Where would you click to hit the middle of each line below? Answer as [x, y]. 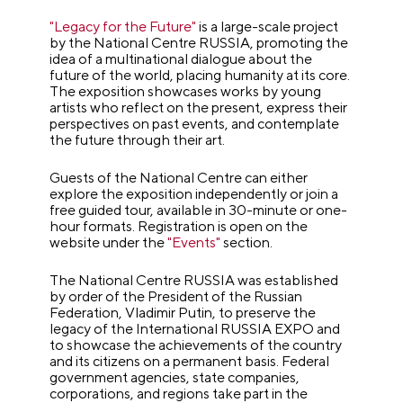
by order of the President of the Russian [176, 297]
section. [247, 243]
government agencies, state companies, [175, 378]
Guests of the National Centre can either [179, 178]
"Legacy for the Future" [123, 27]
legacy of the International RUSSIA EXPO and [195, 329]
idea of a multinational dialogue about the [181, 59]
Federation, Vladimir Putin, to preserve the [183, 313]
